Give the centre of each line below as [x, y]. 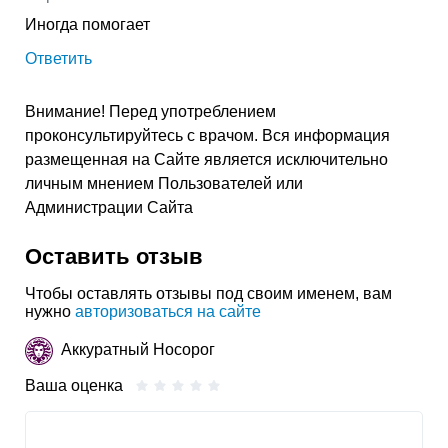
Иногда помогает [87, 25]
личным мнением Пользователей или [164, 184]
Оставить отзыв [114, 257]
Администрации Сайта [109, 208]
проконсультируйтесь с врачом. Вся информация [207, 136]
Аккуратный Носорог [138, 349]
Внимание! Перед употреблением [150, 112]
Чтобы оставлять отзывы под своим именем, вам [208, 294]
